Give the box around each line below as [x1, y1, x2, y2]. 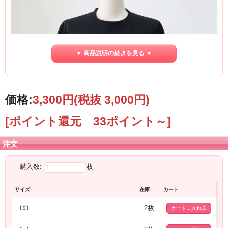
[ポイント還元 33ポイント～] [5, 115, 171, 128]
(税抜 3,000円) [74, 93, 150, 107]
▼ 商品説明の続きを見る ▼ [75, 50, 152, 58]
